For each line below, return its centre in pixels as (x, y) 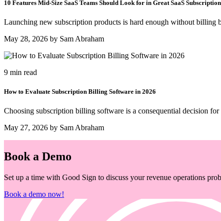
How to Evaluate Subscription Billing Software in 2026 (80, 92)
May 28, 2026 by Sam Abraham (54, 38)
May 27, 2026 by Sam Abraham (54, 128)
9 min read (20, 72)
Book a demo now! (34, 194)
